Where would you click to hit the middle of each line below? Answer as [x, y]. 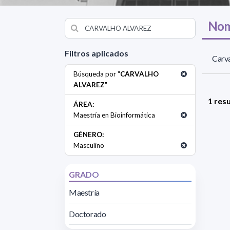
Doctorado [88, 214]
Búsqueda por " [97, 74]
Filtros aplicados [97, 53]
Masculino [89, 145]
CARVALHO [139, 74]
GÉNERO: [89, 134]
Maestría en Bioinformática [114, 115]
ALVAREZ [89, 84]
